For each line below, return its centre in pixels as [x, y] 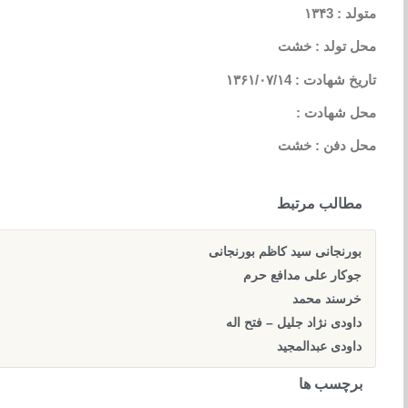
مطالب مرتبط [320, 203]
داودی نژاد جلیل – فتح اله [294, 322]
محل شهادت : [336, 113]
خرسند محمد [327, 298]
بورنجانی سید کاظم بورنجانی [285, 251]
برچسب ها [331, 383]
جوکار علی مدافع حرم [302, 275]
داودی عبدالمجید [319, 346]
